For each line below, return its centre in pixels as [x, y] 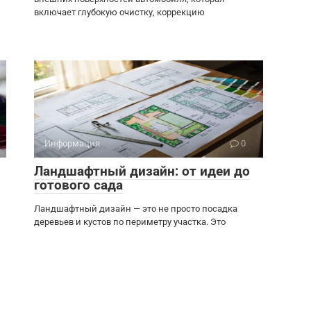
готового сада [78, 185]
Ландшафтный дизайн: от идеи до [142, 171]
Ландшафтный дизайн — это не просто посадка [136, 209]
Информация [72, 143]
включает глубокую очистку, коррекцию [119, 12]
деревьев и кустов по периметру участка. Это [130, 222]
